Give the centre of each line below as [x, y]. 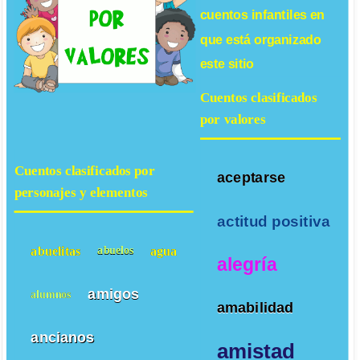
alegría [247, 264]
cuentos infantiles [254, 14]
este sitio [227, 64]
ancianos [63, 337]
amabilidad [255, 307]
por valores [233, 119]
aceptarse [251, 177]
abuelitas [56, 250]
